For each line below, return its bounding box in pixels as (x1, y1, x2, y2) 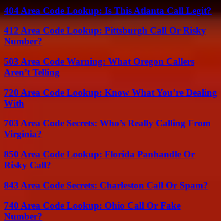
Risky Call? (4, 160, 51, 171)
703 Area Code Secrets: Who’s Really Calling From (4, 118, 211, 129)
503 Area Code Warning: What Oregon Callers (4, 56, 194, 67)
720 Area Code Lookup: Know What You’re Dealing (4, 87, 217, 98)
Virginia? (4, 129, 42, 140)
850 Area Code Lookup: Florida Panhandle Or (4, 149, 195, 160)
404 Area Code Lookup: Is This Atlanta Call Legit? (4, 5, 212, 16)
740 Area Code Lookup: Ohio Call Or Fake (4, 200, 181, 211)
